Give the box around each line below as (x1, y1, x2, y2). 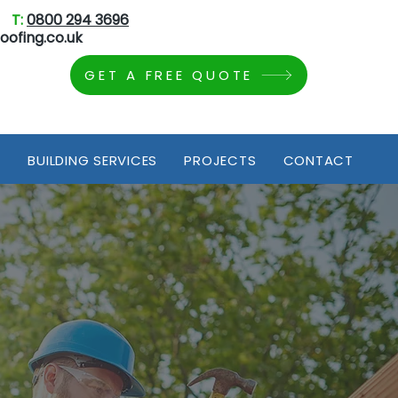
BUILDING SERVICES (28, 151, 158, 170)
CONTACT (283, 151, 354, 170)
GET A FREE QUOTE (84, 66, 253, 84)
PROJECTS (184, 151, 257, 170)
